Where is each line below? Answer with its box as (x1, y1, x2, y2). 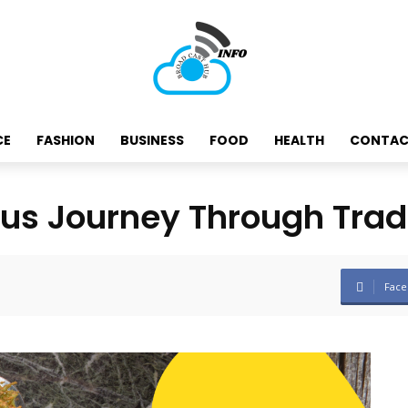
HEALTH (274, 131, 324, 149)
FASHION (36, 131, 95, 149)
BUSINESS (120, 131, 184, 149)
